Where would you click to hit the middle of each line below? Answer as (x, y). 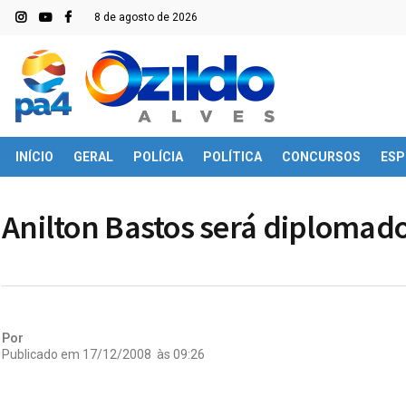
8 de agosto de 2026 (146, 17)
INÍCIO (34, 157)
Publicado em (41, 354)
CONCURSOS (321, 157)
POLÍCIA (158, 157)
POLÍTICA (232, 157)
